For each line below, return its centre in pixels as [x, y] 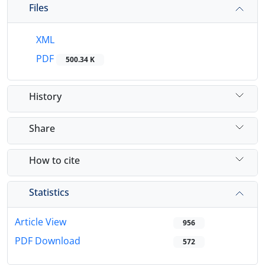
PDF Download [48, 241]
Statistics [49, 192]
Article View [41, 222]
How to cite [54, 160]
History [45, 96]
